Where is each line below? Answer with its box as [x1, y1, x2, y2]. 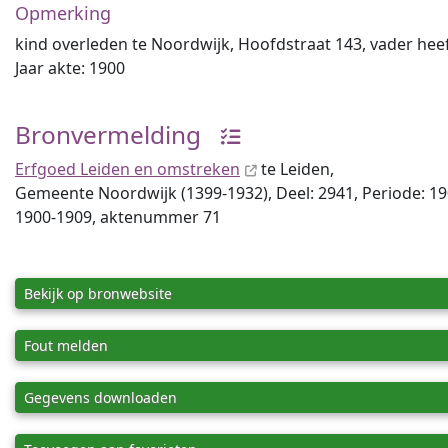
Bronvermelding [15, 118, 201, 151]
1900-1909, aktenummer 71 [15, 206, 221, 228]
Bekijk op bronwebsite [24, 284, 172, 303]
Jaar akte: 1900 [15, 57, 125, 79]
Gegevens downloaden [24, 388, 177, 407]
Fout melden [24, 336, 108, 355]
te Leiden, [257, 158, 334, 180]
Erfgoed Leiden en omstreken [15, 158, 240, 180]
